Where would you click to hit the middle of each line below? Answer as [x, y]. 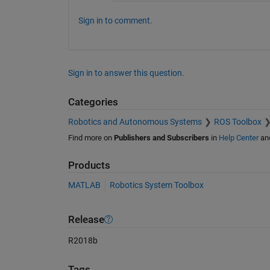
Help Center [238, 137]
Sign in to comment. [115, 21]
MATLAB [84, 185]
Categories [93, 102]
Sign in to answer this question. [126, 73]
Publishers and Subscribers [161, 137]
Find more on [91, 137]
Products [89, 165]
